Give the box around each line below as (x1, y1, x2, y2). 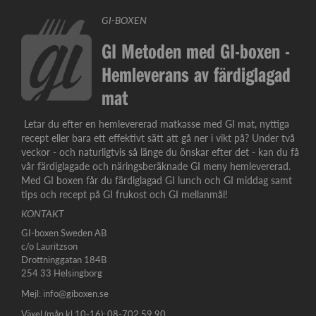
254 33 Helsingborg (21, 266, 102, 280)
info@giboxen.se (41, 286, 109, 300)
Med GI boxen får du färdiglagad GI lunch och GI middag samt (21, 173, 292, 188)
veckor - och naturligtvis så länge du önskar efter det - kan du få (21, 145, 299, 159)
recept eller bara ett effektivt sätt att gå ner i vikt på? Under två (21, 130, 295, 145)
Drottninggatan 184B (21, 253, 107, 267)
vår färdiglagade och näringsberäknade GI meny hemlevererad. (21, 159, 291, 174)
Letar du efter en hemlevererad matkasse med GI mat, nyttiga (21, 116, 289, 131)
